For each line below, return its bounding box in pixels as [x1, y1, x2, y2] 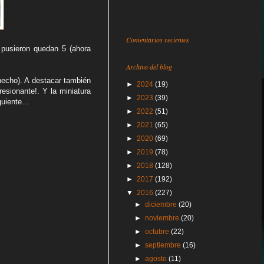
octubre [145, 227, 171, 236]
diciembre [145, 200, 179, 209]
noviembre [145, 214, 181, 222]
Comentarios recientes [126, 35, 189, 44]
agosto [145, 255, 169, 263]
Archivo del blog [126, 62, 172, 71]
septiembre [145, 241, 183, 249]
